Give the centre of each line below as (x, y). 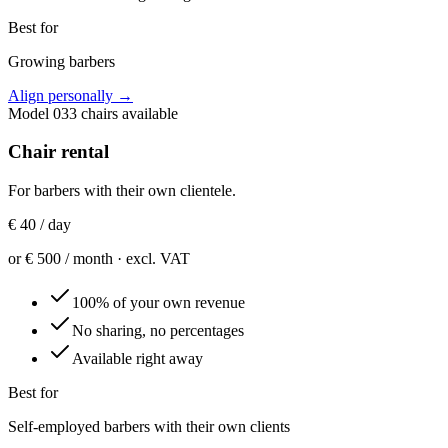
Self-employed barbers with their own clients (149, 426)
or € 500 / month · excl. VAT (99, 258)
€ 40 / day (39, 224)
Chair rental (58, 152)
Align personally (60, 95)
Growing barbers (61, 61)
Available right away (137, 358)
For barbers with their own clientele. (122, 190)
